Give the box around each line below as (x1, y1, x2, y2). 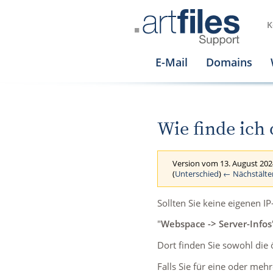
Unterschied (175, 168, 219, 179)
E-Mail (155, 55, 188, 70)
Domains (206, 55, 252, 70)
